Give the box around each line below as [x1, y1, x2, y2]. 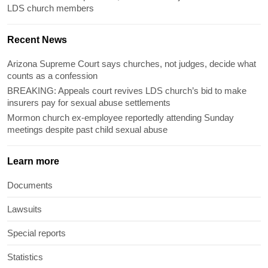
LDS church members [7, 3, 94, 14]
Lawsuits [7, 204, 42, 215]
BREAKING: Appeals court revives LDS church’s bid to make [7, 86, 246, 96]
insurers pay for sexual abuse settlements [7, 98, 170, 108]
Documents [7, 180, 53, 191]
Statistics [7, 252, 43, 263]
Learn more [7, 156, 59, 167]
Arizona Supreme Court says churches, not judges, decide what [7, 59, 256, 69]
